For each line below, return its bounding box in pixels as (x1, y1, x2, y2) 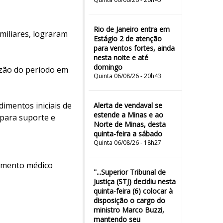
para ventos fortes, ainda (94, 43, 175, 53)
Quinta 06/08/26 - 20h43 (94, 72, 161, 80)
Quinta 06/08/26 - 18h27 (94, 138, 161, 147)
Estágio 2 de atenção (94, 34, 162, 43)
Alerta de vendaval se (94, 101, 162, 110)
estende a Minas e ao (94, 110, 163, 119)
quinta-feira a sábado (94, 129, 162, 138)
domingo (94, 62, 122, 72)
